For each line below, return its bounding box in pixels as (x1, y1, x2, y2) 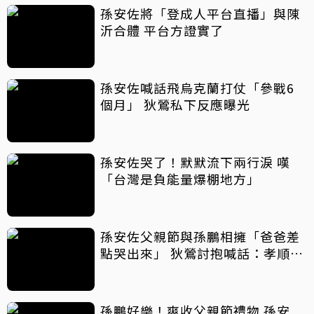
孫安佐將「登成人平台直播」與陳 (100, 4, 300, 23)
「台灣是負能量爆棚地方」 (100, 170, 260, 189)
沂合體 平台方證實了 (100, 21, 224, 40)
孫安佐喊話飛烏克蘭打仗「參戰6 (100, 78, 294, 97)
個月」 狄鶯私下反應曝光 (100, 95, 250, 114)
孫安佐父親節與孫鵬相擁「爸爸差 (100, 227, 300, 246)
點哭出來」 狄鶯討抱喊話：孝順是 (100, 244, 303, 263)
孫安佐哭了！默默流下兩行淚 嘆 (100, 153, 290, 172)
